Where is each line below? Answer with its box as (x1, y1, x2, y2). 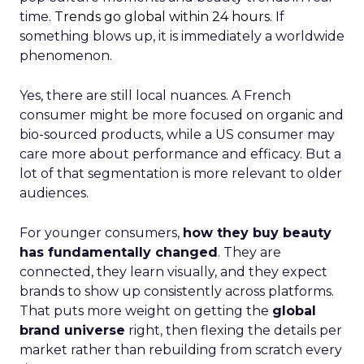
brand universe (19, 323, 125, 338)
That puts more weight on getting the (19, 303, 272, 318)
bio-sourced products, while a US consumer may (19, 127, 335, 142)
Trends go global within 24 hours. (54, 9, 272, 24)
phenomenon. (19, 48, 112, 63)
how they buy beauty (183, 225, 331, 240)
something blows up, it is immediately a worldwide (19, 28, 344, 44)
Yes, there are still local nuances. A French (19, 88, 291, 103)
